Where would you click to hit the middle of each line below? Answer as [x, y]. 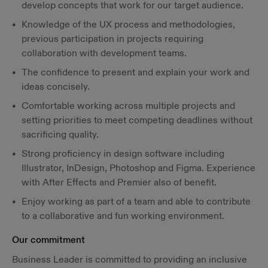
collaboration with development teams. [104, 53]
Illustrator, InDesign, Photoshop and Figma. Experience [138, 168]
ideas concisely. [56, 86]
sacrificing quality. [60, 134]
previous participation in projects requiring [112, 39]
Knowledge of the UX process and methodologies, [128, 24]
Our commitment [48, 240]
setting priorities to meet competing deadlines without [137, 120]
